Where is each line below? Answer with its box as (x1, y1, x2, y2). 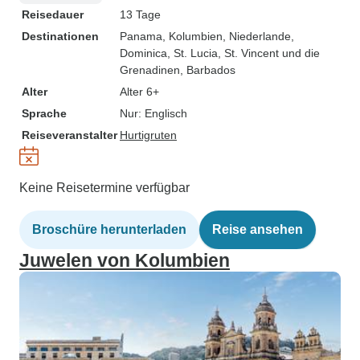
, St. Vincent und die (218, 47, 320, 59)
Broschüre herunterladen (32, 223, 186, 236)
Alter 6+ (120, 85, 159, 98)
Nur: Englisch (120, 107, 187, 120)
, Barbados (180, 63, 235, 76)
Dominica (120, 47, 167, 59)
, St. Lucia (167, 47, 218, 59)
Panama (120, 30, 162, 43)
